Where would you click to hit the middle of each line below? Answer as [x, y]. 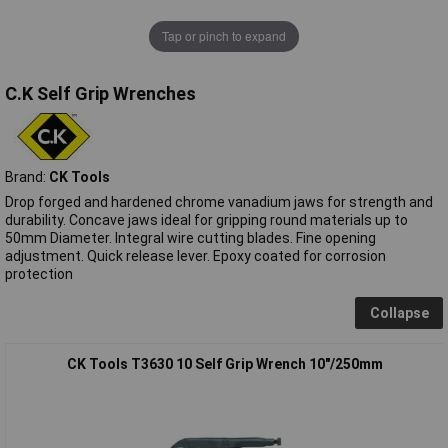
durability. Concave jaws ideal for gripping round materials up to [206, 219]
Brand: [27, 176]
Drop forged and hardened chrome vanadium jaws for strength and [219, 201]
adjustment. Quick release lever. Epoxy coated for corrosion [195, 255]
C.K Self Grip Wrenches [100, 93]
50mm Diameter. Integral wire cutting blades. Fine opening [190, 237]
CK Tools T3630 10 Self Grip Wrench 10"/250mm [224, 363]
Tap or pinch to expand [224, 36]
